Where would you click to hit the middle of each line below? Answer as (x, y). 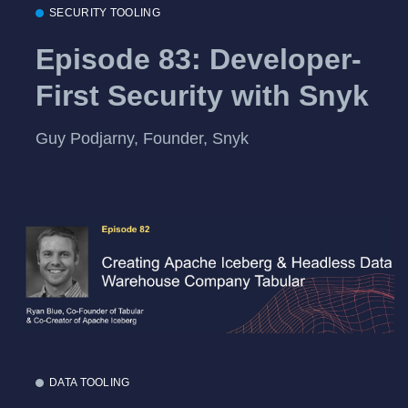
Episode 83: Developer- (199, 59)
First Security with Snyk (202, 95)
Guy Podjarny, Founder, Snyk (142, 139)
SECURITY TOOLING (105, 13)
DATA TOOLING (90, 382)
